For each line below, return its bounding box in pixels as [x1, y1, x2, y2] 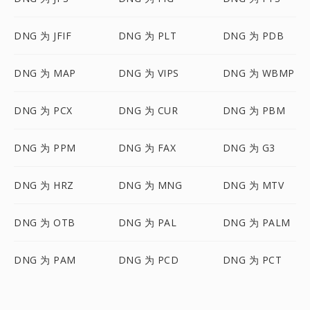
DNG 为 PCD [118, 253, 179, 266]
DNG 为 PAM [14, 253, 76, 266]
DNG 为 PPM [14, 141, 76, 154]
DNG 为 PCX [14, 104, 73, 117]
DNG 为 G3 [222, 141, 275, 154]
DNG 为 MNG [118, 179, 183, 192]
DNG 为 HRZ [14, 179, 74, 192]
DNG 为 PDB [222, 29, 284, 42]
